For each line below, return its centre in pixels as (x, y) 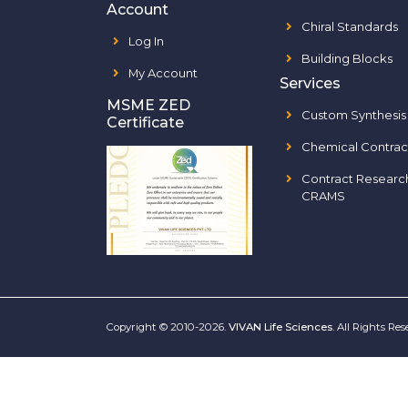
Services (310, 83)
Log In (146, 41)
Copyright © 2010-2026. (168, 327)
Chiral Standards (350, 26)
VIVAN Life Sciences (280, 327)
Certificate (145, 122)
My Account (163, 73)
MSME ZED (148, 105)
